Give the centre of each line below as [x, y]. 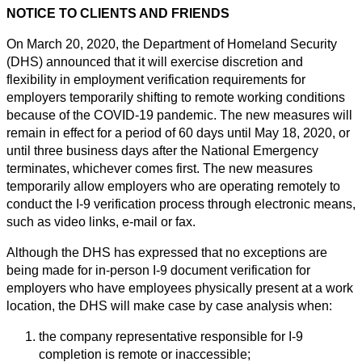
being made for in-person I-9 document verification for [158, 270]
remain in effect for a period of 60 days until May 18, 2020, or [178, 133]
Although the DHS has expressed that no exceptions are [167, 252]
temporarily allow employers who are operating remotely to [173, 186]
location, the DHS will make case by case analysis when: [169, 305]
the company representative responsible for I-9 [171, 336]
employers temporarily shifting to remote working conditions [176, 97]
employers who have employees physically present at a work [180, 288]
